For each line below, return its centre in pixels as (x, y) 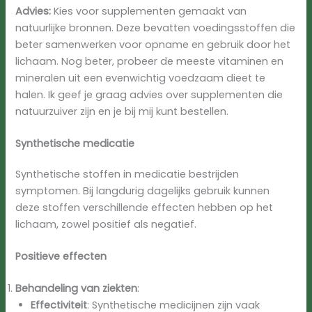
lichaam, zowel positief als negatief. (106, 224)
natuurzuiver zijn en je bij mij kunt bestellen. (122, 111)
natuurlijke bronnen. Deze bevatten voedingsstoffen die (156, 28)
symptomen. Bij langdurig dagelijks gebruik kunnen (143, 190)
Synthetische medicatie (75, 143)
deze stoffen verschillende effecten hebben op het (145, 207)
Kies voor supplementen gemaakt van (149, 11)
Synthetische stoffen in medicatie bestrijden (127, 174)
